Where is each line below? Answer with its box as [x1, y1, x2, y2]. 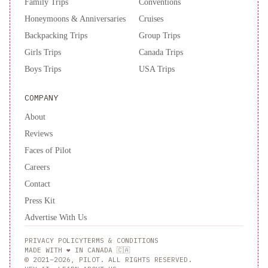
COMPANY [25, 92, 58, 103]
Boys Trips [25, 64, 61, 74]
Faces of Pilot [25, 145, 71, 156]
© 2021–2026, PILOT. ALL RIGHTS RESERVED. [25, 255, 192, 264]
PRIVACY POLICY [25, 236, 83, 245]
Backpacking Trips [25, 31, 87, 41]
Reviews [25, 129, 53, 139]
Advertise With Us [25, 212, 87, 223]
